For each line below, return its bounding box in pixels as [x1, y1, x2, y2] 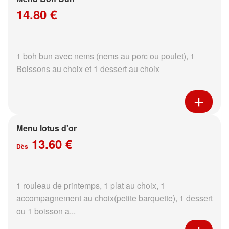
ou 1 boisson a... [16, 205, 76, 217]
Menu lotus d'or [16, 122, 77, 134]
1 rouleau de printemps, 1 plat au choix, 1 [16, 179, 165, 192]
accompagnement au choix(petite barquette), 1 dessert [16, 192, 213, 204]
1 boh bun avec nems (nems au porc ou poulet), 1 [16, 50, 195, 62]
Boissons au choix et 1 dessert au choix [16, 63, 159, 75]
